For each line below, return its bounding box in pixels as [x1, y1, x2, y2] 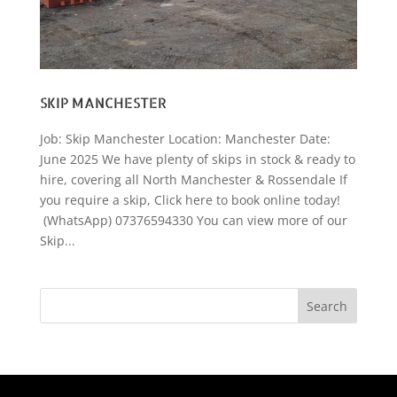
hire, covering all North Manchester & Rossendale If [39, 170, 347, 188]
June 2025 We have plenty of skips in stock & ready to [39, 150, 355, 167]
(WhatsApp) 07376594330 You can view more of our [39, 211, 347, 229]
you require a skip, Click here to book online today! [39, 191, 340, 208]
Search [307, 297, 348, 315]
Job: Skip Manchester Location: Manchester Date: [39, 129, 331, 147]
